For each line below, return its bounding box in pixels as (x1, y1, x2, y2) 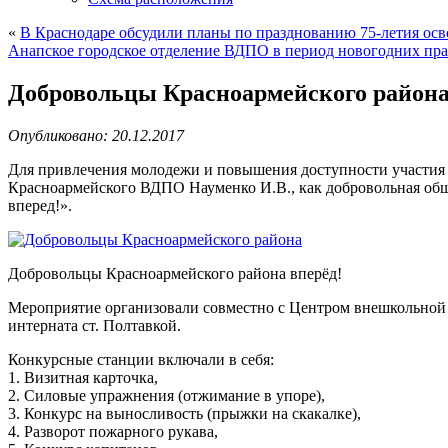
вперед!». (8, 196, 72, 214)
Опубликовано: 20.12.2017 (8, 126, 184, 144)
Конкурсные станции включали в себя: (8, 350, 274, 368)
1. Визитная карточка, (8, 368, 158, 386)
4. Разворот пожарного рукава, (8, 422, 218, 440)
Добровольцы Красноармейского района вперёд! (8, 264, 342, 282)
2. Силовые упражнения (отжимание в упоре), (8, 386, 325, 404)
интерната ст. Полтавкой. (8, 316, 181, 334)
